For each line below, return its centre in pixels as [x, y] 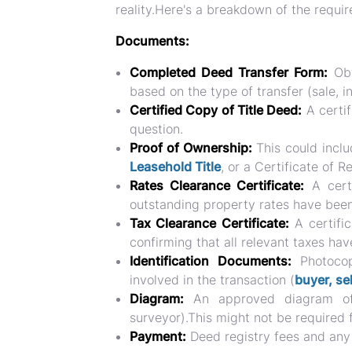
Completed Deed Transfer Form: [229, 72]
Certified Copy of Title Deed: [216, 110]
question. [156, 129]
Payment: [158, 336]
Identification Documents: [211, 261]
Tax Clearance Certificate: [209, 223]
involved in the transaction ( [212, 280]
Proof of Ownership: [191, 148]
